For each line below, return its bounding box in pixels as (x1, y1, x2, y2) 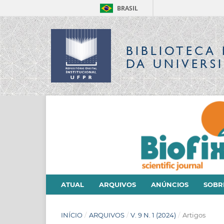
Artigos (182, 210, 205, 219)
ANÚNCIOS (151, 180, 188, 188)
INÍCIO (61, 210, 82, 219)
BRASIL (117, 4, 138, 12)
